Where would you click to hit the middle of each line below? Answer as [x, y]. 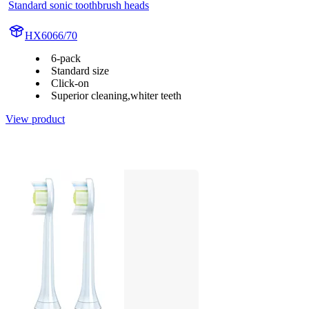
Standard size [80, 70]
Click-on [70, 83]
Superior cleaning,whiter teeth [116, 95]
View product [35, 119]
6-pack [66, 58]
